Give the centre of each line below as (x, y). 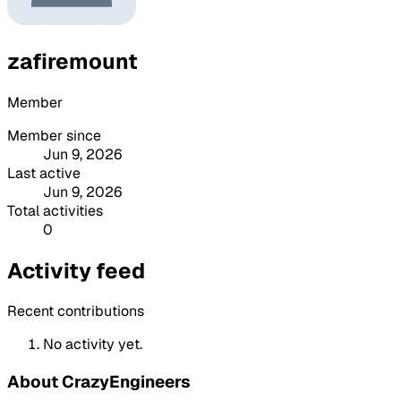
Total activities (55, 210)
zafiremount (73, 61)
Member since (54, 135)
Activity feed (76, 270)
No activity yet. (93, 345)
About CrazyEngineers (99, 382)
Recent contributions (76, 311)
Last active (44, 173)
